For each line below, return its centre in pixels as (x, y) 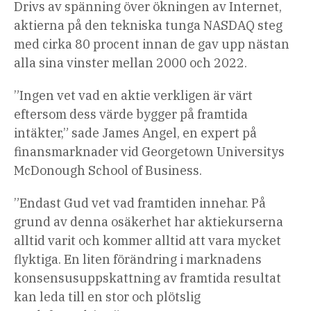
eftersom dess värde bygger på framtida (131, 115)
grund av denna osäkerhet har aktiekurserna (149, 222)
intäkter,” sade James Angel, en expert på (135, 133)
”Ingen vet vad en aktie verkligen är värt (133, 96)
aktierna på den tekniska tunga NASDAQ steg (148, 26)
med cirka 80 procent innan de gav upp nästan (152, 44)
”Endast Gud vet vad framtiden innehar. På (140, 203)
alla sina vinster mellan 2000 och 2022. (131, 63)
